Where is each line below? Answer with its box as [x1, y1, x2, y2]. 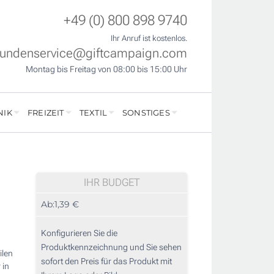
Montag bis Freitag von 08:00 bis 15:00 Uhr [26, 64, 187, 75]
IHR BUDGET [83, 176, 140, 189]
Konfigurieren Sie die [41, 228, 117, 239]
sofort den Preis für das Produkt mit [41, 256, 172, 267]
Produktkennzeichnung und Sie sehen [41, 242, 182, 253]
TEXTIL [79, 108, 107, 118]
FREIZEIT [27, 108, 64, 118]
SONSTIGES [122, 108, 170, 118]
